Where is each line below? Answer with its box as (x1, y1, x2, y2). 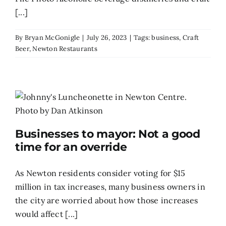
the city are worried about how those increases (15, 195, 198, 205)
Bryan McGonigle (24, 33, 80, 42)
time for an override (15, 140, 127, 154)
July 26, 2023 (86, 33, 127, 42)
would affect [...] (15, 208, 78, 219)
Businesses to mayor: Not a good (15, 127, 200, 141)
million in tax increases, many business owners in (15, 181, 205, 192)
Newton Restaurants (32, 44, 97, 53)
